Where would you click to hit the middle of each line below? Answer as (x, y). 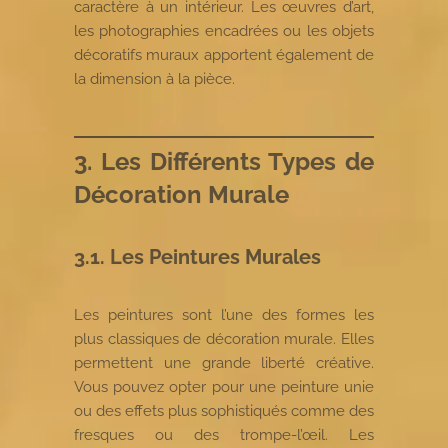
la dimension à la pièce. (154, 78)
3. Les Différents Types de (224, 161)
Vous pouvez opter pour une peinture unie (224, 386)
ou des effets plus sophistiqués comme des (224, 410)
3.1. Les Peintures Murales (197, 256)
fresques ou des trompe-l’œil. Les (224, 434)
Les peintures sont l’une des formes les (224, 314)
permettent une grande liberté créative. (224, 362)
